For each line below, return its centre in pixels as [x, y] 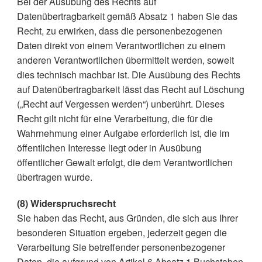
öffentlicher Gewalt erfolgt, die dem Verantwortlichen [125, 162]
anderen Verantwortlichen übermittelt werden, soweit [125, 60]
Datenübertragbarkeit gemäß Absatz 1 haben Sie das [127, 16]
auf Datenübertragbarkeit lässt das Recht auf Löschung [130, 89]
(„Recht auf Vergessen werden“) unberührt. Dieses [120, 104]
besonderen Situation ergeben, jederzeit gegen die [122, 232]
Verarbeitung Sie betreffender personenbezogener [121, 247]
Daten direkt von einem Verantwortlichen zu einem [121, 45]
